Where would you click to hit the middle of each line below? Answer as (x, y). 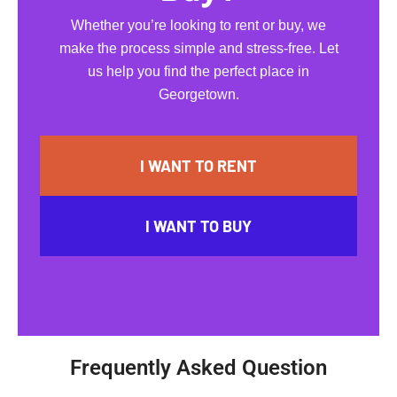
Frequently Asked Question (198, 368)
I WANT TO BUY (198, 226)
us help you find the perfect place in (198, 72)
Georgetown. (198, 95)
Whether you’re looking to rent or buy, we (198, 26)
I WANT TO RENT (198, 166)
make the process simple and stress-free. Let (198, 49)
